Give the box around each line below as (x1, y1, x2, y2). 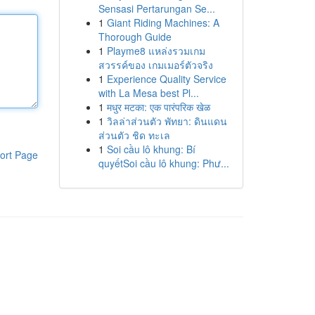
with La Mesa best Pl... (98, 86, 199, 100)
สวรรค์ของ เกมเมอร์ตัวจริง (98, 58, 213, 72)
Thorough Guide (98, 30, 172, 44)
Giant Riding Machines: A (106, 15, 219, 30)
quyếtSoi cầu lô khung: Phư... (98, 156, 229, 170)
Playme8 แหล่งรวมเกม (106, 44, 205, 58)
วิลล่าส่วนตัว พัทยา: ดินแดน (106, 114, 227, 128)
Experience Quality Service (106, 72, 226, 86)
